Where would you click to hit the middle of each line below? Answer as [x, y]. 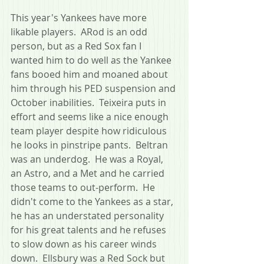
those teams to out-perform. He [84, 187]
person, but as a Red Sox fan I [77, 46]
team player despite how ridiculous [90, 131]
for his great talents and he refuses [90, 230]
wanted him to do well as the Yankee [92, 60]
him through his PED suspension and [94, 88]
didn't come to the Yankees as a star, [93, 201]
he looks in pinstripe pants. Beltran [90, 145]
